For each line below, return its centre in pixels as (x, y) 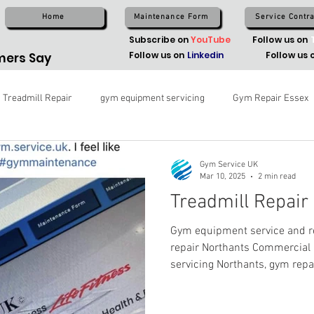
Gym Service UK (229, 165)
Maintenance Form (171, 17)
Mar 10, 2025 (223, 176)
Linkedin (204, 55)
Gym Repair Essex (271, 98)
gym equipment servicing (152, 98)
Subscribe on (160, 40)
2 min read (277, 176)
